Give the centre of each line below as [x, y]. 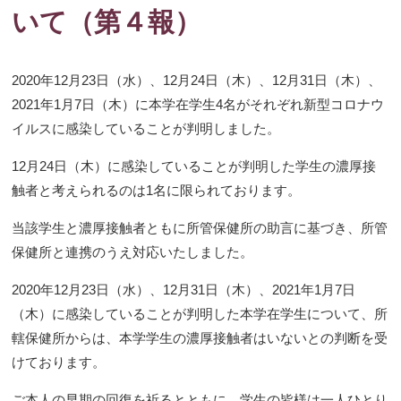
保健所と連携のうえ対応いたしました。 [133, 252]
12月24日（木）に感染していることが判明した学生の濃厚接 [194, 166]
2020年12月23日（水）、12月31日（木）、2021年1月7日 [184, 289]
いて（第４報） [107, 21]
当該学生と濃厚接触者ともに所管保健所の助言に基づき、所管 [200, 227]
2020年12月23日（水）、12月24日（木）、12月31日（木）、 [197, 80]
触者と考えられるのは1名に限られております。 [157, 190]
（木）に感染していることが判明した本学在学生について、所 [200, 313]
